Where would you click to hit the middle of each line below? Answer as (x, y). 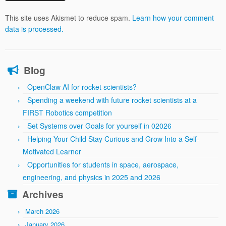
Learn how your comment (173, 18)
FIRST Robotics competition (67, 113)
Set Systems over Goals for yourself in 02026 (99, 126)
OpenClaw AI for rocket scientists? (82, 87)
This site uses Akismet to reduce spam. (69, 18)
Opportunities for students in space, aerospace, (103, 165)
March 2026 (42, 211)
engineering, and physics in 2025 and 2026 (92, 177)
